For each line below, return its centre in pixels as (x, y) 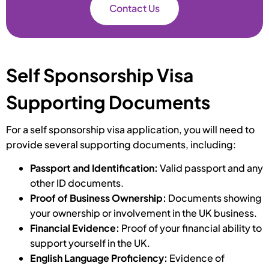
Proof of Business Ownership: (99, 198)
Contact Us (134, 8)
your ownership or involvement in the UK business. (144, 213)
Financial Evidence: (76, 228)
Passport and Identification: (95, 168)
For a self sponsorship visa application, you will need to (130, 129)
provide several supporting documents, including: (121, 144)
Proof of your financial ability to (192, 228)
